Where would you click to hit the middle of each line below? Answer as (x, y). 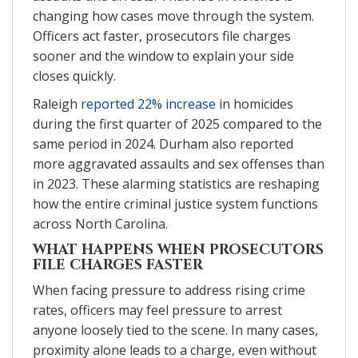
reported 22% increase (148, 103)
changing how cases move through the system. (173, 16)
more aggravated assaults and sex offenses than (179, 163)
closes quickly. (74, 76)
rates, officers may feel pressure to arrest (157, 310)
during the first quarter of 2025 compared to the (177, 123)
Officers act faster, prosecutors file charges (162, 36)
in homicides (255, 103)
